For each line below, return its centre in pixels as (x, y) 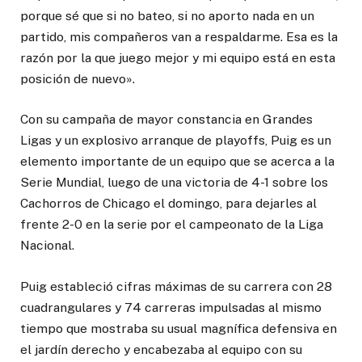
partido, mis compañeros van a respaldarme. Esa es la (179, 37)
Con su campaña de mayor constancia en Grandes (166, 120)
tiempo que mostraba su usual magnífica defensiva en (179, 328)
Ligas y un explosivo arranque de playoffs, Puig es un (176, 141)
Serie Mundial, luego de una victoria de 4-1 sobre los (174, 183)
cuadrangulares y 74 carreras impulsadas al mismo (171, 307)
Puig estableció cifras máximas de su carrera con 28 (176, 286)
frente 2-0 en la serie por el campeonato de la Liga (172, 225)
